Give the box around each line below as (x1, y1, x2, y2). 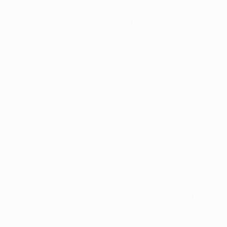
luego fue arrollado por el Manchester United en (12, 136, 194, 145)
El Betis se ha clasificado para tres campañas (12, 18, 188, 28)
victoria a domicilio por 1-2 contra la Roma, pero (12, 124, 196, 133)
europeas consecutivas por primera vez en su (12, 30, 187, 40)
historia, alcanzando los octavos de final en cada (12, 43, 202, 52)
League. (12, 67, 42, 77)
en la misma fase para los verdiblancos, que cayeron (12, 180, 214, 190)
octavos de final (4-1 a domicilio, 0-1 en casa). (12, 148, 187, 158)
